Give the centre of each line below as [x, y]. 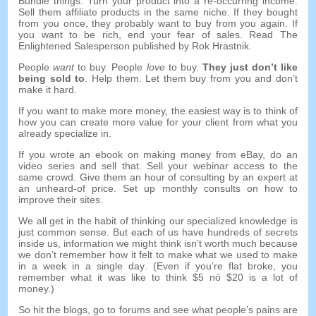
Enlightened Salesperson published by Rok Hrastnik [134, 46]
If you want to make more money [92, 111]
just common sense [62, 232]
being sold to [52, 79]
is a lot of [273, 278]
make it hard [47, 90]
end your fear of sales [184, 35]
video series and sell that [79, 166]
